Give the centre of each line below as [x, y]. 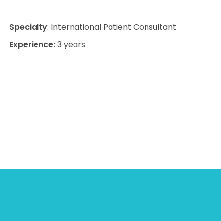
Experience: [34, 44]
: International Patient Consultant [112, 27]
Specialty [29, 27]
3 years [72, 44]
